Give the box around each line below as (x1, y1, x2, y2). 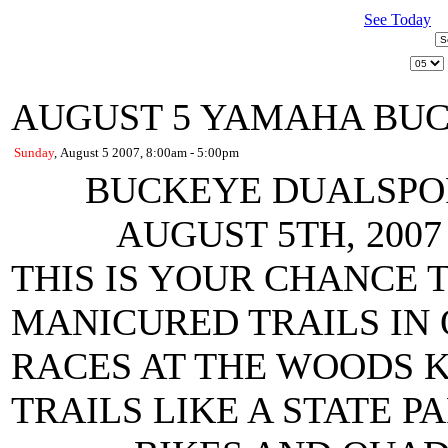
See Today (364, 11, 431, 28)
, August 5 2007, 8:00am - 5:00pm (54, 146, 239, 160)
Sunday (14, 146, 54, 160)
